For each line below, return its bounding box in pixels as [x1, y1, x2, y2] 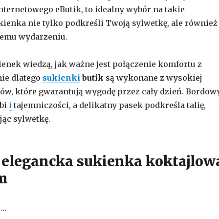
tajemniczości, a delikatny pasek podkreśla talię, [11, 100, 206, 110]
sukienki [42, 73, 80, 83]
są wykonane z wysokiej [103, 73, 202, 83]
